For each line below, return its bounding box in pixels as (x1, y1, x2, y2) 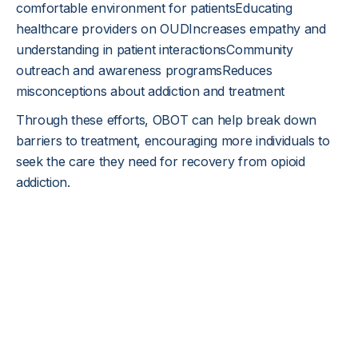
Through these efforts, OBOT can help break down (16, 112, 316, 128)
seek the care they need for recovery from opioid (16, 153, 305, 169)
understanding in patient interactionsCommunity (16, 42, 293, 58)
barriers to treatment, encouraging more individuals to (16, 133, 330, 149)
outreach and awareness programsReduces (16, 62, 272, 78)
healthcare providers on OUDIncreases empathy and (16, 21, 326, 37)
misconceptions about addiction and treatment (16, 83, 284, 99)
